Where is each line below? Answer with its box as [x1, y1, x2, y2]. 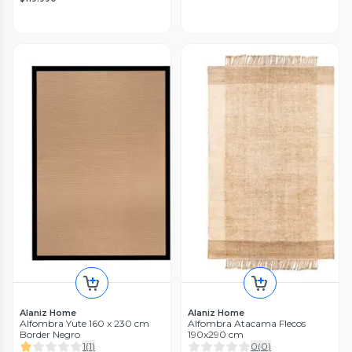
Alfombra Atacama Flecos [188, 317, 306, 330]
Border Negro [20, 328, 80, 341]
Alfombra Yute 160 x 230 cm [20, 317, 149, 330]
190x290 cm [188, 328, 244, 341]
